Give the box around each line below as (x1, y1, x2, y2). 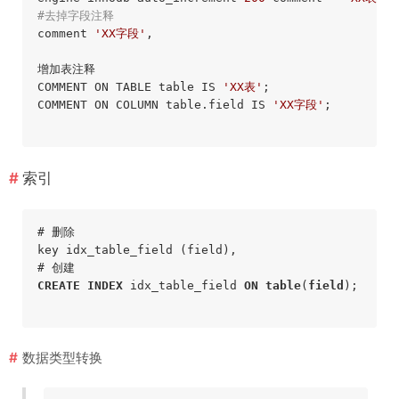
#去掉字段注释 (37, 8, 114, 22)
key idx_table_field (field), (37, 243, 237, 257)
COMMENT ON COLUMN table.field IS (37, 97, 273, 111)
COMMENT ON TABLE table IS (37, 79, 223, 94)
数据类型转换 (22, 349, 102, 367)
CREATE (37, 279, 80, 293)
